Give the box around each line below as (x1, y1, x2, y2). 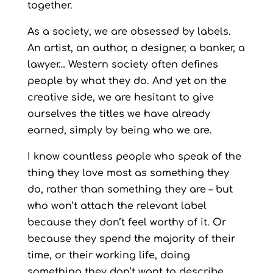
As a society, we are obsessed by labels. (27, 26, 231, 37)
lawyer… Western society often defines (27, 59, 218, 70)
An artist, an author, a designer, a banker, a (27, 43, 245, 54)
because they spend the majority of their (27, 233, 235, 244)
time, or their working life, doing (27, 250, 190, 261)
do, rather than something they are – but (27, 184, 233, 195)
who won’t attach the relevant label (27, 200, 207, 211)
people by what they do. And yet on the (27, 76, 227, 87)
